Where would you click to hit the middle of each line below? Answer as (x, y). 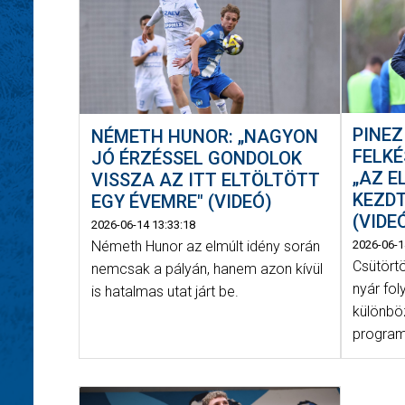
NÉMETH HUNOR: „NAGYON (204, 136)
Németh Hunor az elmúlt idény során (205, 246)
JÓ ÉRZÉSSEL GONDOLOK (196, 158)
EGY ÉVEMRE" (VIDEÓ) (181, 201)
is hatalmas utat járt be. (165, 291)
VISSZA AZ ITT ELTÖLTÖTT (205, 179)
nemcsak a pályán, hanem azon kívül (207, 268)
